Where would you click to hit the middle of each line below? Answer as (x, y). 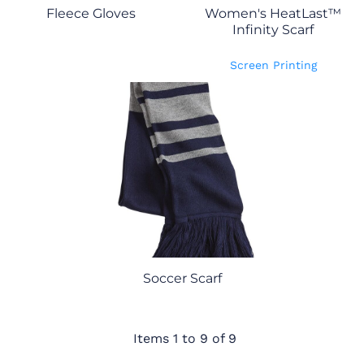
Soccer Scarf (182, 279)
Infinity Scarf (273, 30)
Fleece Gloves (91, 14)
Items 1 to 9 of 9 (185, 338)
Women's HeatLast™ (273, 14)
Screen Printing (273, 65)
